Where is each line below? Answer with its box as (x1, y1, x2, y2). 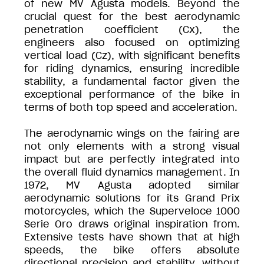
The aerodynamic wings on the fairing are (24, 127, 240, 139)
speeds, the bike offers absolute (24, 243, 240, 256)
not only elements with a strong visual (24, 140, 240, 152)
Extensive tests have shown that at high (24, 230, 240, 243)
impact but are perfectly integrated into (24, 153, 240, 165)
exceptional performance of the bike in (24, 88, 240, 100)
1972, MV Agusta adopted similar (24, 179, 240, 191)
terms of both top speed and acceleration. (24, 101, 237, 113)
